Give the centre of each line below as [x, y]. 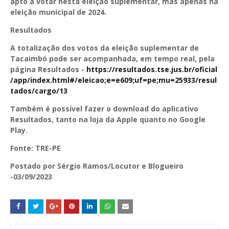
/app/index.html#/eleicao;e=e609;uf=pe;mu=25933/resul [113, 80]
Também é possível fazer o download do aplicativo [104, 108]
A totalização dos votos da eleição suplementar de [105, 48]
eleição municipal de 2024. [58, 12]
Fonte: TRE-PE [36, 148]
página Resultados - [48, 69]
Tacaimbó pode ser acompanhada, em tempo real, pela [112, 58]
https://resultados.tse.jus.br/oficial [152, 69]
